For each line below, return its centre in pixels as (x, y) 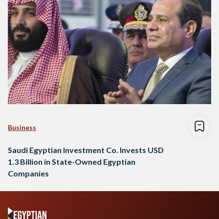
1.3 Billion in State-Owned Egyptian (72, 161)
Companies (28, 173)
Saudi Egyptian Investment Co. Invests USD (86, 150)
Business (22, 127)
